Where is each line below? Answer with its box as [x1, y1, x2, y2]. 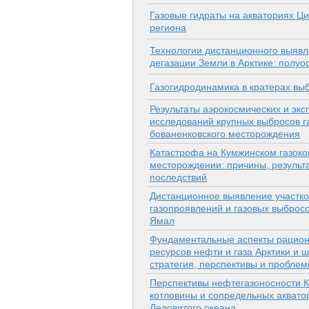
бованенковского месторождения [150, 128, 300, 140]
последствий [150, 172, 207, 183]
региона [150, 22, 186, 34]
